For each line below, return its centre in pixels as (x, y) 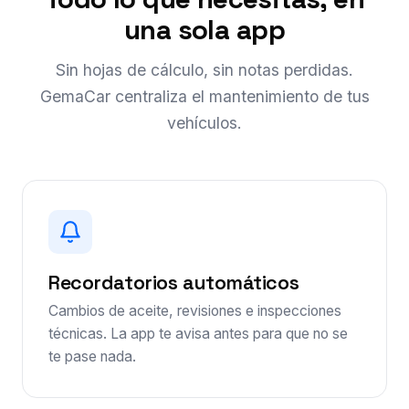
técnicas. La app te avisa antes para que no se (198, 333)
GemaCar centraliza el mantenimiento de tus (204, 96)
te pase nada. (92, 356)
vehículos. (204, 122)
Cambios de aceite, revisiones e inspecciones (195, 310)
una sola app (204, 30)
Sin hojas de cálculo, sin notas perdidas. (204, 69)
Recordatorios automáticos (174, 282)
